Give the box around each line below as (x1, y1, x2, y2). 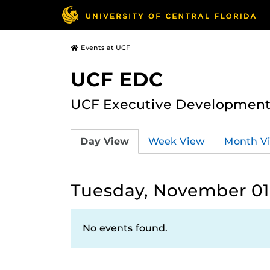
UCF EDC (71, 67, 163, 91)
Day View (80, 135, 129, 147)
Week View (148, 135, 205, 147)
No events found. (83, 222, 168, 234)
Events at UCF (81, 43, 130, 52)
